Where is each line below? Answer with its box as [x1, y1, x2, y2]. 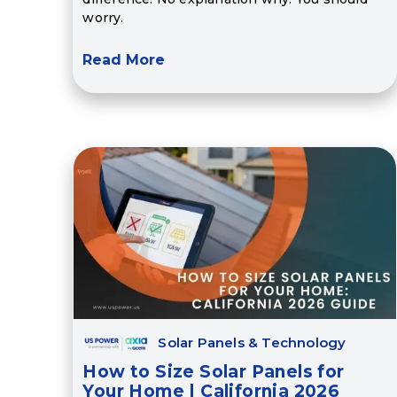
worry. [82, 10, 124, 27]
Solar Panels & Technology [158, 334, 346, 352]
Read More [82, 51, 166, 69]
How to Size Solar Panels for [82, 362, 345, 383]
